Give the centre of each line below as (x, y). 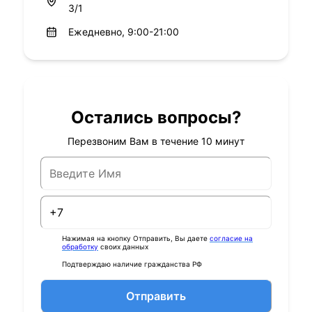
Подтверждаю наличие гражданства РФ (132, 264)
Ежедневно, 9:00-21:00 (124, 31)
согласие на (231, 239)
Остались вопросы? (156, 118)
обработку (80, 247)
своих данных (124, 247)
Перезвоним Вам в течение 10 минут (156, 141)
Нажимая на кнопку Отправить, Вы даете (135, 239)
